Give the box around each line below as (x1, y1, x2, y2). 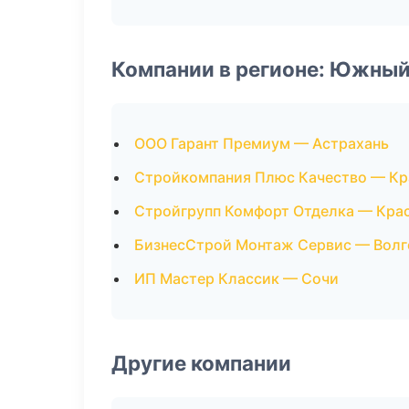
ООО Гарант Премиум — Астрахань (134, 134, 389, 152)
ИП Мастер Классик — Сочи (134, 269, 339, 288)
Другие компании (111, 351, 291, 375)
